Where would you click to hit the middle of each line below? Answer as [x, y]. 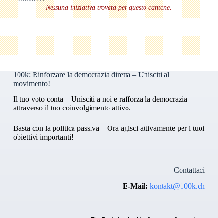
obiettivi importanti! [43, 137]
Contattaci [190, 170]
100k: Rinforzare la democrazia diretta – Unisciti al [91, 74]
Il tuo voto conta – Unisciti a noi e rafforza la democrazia [100, 99]
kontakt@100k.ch [178, 186]
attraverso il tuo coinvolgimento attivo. [72, 108]
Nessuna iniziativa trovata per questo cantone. [109, 8]
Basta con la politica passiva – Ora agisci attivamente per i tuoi [109, 128]
